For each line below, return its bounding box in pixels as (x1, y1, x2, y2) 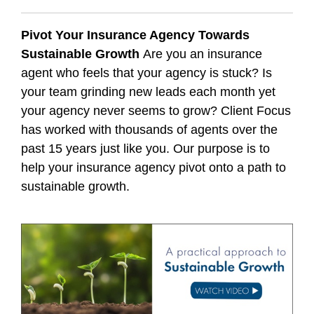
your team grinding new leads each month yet (21, 85, 275, 100)
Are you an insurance (143, 47, 262, 62)
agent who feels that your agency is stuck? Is (21, 66, 272, 81)
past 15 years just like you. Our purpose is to (21, 142, 270, 156)
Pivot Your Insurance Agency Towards (21, 28, 250, 43)
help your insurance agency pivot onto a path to (21, 161, 286, 175)
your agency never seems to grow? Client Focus (21, 104, 291, 118)
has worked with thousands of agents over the (21, 123, 278, 137)
